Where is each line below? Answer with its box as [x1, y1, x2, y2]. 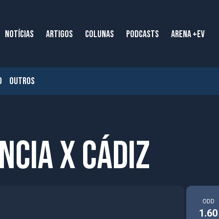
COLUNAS [85, 28, 114, 40]
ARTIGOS [46, 28, 73, 40]
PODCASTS [126, 28, 159, 40]
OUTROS [9, 75, 35, 87]
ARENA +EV [171, 28, 205, 40]
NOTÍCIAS [5, 28, 34, 40]
